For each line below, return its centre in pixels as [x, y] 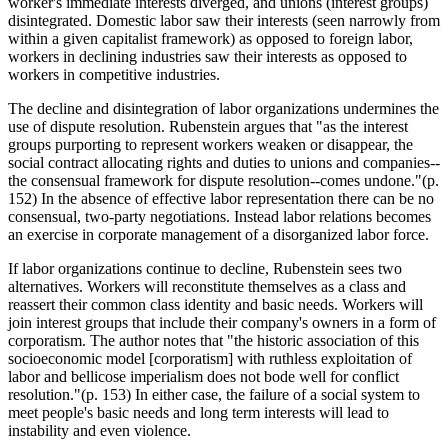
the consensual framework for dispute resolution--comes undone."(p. [223, 180]
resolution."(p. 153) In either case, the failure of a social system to [214, 394]
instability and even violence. [99, 430]
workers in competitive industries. [114, 74]
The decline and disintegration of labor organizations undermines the [223, 108]
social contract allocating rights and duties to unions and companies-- [224, 162]
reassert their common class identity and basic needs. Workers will [215, 304]
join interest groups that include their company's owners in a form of [222, 322]
